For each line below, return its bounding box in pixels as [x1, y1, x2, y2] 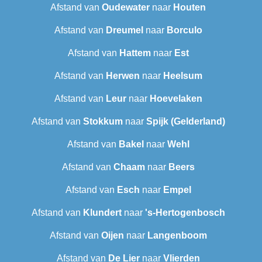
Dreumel [105, 25, 143, 36]
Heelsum [163, 71, 202, 81]
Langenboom [147, 230, 207, 241]
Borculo [166, 25, 202, 36]
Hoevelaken [149, 94, 202, 104]
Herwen [105, 71, 140, 81]
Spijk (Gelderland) [146, 116, 225, 127]
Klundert [82, 208, 122, 218]
